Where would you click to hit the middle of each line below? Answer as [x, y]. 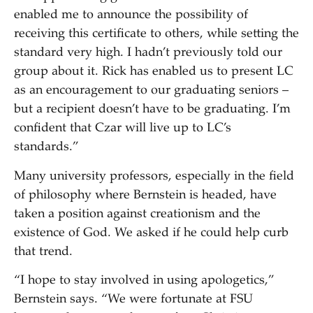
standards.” [46, 148]
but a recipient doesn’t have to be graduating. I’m [152, 110]
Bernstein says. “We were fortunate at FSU [133, 300]
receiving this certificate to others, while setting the [156, 35]
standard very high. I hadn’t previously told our [148, 53]
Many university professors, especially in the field [154, 176]
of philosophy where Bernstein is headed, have [145, 195]
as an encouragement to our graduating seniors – [151, 91]
